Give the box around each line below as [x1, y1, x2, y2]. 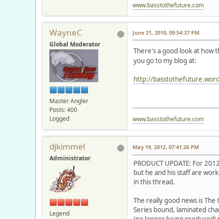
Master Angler [49, 96, 88, 105]
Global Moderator [49, 40, 100, 49]
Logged [49, 114, 69, 123]
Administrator [49, 153, 90, 162]
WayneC [49, 27, 82, 39]
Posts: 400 [49, 105, 77, 114]
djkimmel [49, 140, 85, 152]
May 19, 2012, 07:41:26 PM [132, 143, 199, 151]
